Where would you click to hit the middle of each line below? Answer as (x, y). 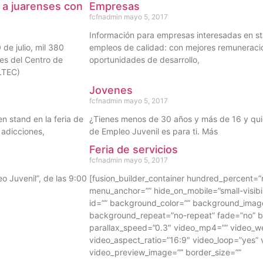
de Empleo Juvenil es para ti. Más (154, 131)
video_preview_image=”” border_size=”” (165, 252)
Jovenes (111, 90)
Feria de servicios (134, 150)
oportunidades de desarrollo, (144, 60)
